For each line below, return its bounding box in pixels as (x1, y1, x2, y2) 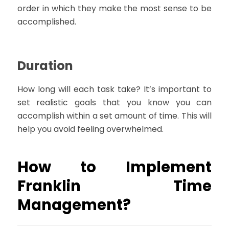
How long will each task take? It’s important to (17, 83, 212, 95)
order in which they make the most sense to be (17, 2, 212, 14)
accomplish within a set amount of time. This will (17, 109, 212, 122)
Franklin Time (17, 176, 212, 197)
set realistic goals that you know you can (17, 96, 212, 108)
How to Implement (17, 157, 212, 178)
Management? (17, 195, 131, 216)
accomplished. (17, 15, 76, 28)
